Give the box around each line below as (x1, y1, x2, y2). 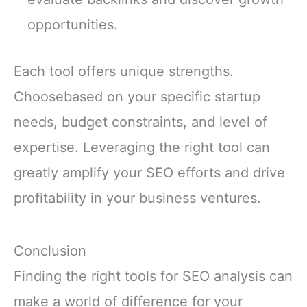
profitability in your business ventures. (14, 189, 261, 206)
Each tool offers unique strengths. (14, 62, 234, 79)
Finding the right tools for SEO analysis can (14, 267, 293, 284)
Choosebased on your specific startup (14, 88, 260, 105)
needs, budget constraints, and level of (14, 113, 267, 130)
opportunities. (27, 16, 118, 34)
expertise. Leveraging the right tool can (14, 138, 270, 156)
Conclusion (14, 242, 86, 259)
